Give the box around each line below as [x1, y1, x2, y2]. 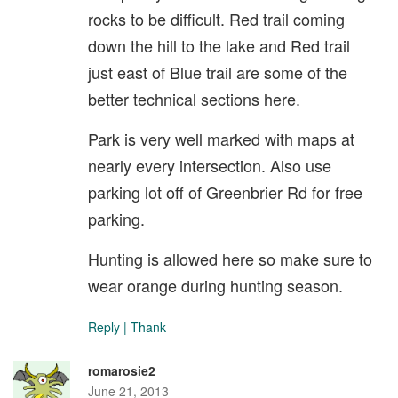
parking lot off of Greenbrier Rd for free [88, 180, 362, 204]
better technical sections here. [88, 87, 300, 111]
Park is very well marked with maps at [88, 127, 354, 151]
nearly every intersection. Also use [88, 154, 331, 178]
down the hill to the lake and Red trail [88, 34, 350, 58]
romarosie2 [88, 362, 155, 380]
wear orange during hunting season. [88, 274, 343, 298]
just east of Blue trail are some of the [88, 60, 347, 84]
